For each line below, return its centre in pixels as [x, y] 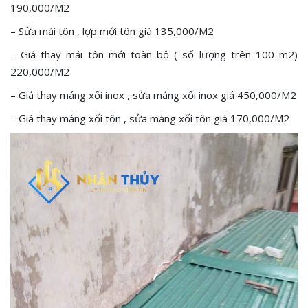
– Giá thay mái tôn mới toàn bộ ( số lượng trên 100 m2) [154, 54]
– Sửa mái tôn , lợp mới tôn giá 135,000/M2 [112, 31]
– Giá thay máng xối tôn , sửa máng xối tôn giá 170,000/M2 [150, 118]
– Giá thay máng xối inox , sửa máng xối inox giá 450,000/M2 [153, 95]
